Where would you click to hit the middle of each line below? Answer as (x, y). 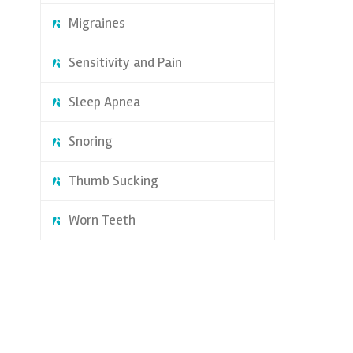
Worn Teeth (102, 220)
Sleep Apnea (104, 102)
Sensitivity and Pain (125, 62)
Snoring (90, 141)
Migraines (97, 23)
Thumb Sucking (113, 180)
